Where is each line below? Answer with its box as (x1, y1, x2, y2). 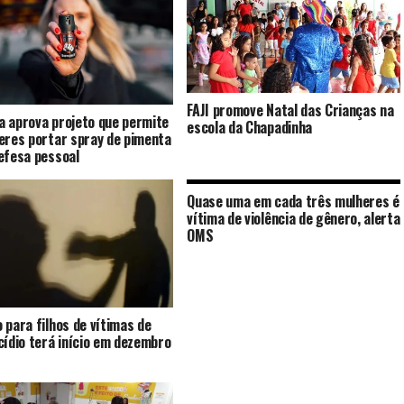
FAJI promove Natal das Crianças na (187, 98, 394, 121)
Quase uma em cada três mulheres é (187, 189, 399, 212)
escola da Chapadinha (187, 115, 312, 138)
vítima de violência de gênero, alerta (187, 207, 400, 229)
